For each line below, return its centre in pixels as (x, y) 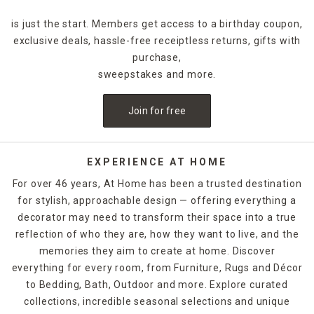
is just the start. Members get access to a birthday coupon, (157, 23)
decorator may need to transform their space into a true (157, 217)
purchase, (157, 57)
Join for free (157, 110)
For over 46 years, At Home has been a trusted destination (157, 183)
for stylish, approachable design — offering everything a (157, 200)
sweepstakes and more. (157, 74)
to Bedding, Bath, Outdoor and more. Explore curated (157, 284)
